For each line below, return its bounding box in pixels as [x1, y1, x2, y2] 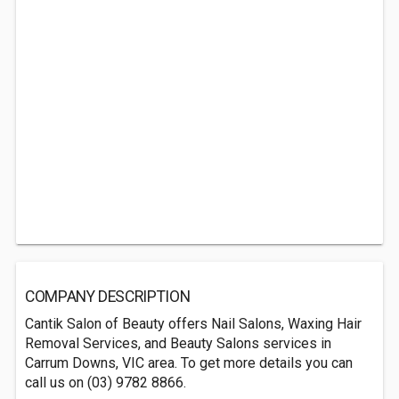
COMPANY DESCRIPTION [25, 288, 191, 305]
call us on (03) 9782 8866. [25, 374, 186, 391]
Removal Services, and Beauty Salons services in [25, 335, 331, 352]
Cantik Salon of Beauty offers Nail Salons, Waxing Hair [25, 315, 362, 332]
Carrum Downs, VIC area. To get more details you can [25, 354, 353, 371]
